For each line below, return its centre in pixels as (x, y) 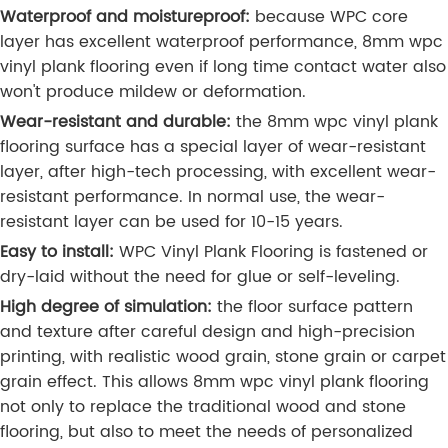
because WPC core (329, 17)
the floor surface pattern (312, 307)
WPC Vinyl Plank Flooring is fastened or (271, 252)
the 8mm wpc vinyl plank (334, 122)
